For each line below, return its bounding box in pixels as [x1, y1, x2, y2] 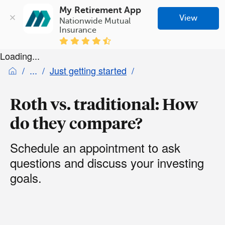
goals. [10, 168, 42, 186]
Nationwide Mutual [59, 16, 131, 26]
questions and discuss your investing [10, 153, 204, 171]
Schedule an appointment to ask [10, 138, 180, 156]
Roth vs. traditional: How [10, 93, 198, 114]
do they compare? [10, 113, 143, 133]
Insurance [59, 25, 97, 35]
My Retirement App [59, 5, 142, 15]
